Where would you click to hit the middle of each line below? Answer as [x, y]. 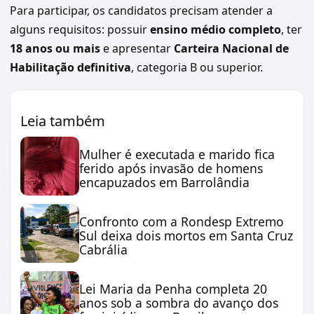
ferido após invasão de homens [171, 168]
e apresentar [137, 48]
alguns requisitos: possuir [80, 29]
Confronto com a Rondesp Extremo [182, 221]
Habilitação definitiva [70, 67]
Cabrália [103, 249]
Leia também [63, 121]
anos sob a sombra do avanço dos [179, 302]
